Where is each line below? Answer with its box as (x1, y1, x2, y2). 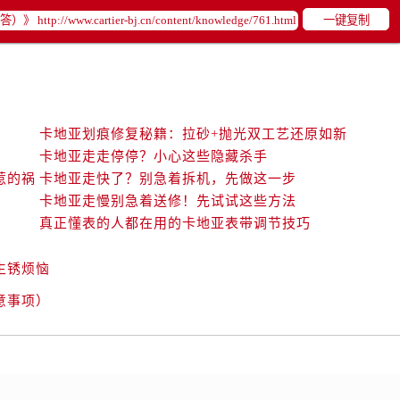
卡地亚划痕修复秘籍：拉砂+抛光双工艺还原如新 (39, 127, 347, 141)
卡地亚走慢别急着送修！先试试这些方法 (39, 194, 296, 208)
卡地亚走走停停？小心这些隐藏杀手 (39, 149, 268, 163)
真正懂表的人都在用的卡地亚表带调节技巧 (39, 216, 311, 230)
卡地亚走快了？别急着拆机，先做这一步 (39, 171, 296, 186)
